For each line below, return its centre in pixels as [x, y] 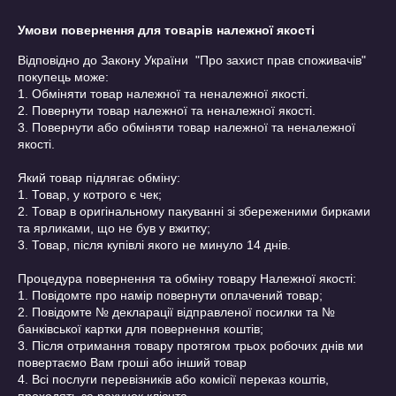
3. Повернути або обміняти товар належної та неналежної [187, 127]
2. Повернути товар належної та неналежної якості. [167, 110]
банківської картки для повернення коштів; [141, 329]
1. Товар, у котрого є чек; [90, 194]
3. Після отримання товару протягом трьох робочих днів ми [190, 346]
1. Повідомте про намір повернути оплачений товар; [170, 295]
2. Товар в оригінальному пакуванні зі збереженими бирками [194, 211]
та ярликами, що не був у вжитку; [114, 228]
